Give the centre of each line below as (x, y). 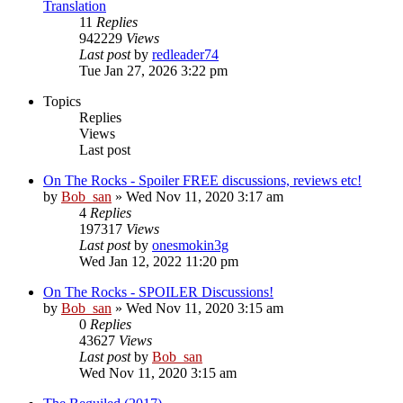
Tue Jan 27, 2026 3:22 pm (153, 70)
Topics (62, 101)
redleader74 (185, 54)
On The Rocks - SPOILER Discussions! (158, 291)
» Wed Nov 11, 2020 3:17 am (197, 196)
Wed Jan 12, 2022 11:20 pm (159, 261)
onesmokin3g (190, 245)
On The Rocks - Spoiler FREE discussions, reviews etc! (202, 180)
